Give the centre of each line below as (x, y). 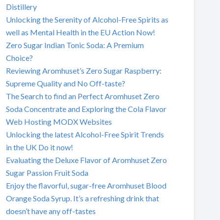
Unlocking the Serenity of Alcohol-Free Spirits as (87, 19)
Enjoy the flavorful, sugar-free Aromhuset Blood (86, 185)
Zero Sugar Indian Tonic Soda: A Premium (75, 45)
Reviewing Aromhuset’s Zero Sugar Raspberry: (83, 70)
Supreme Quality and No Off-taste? (65, 83)
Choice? (19, 57)
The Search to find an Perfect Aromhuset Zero (82, 96)
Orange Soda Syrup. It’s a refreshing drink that (82, 198)
